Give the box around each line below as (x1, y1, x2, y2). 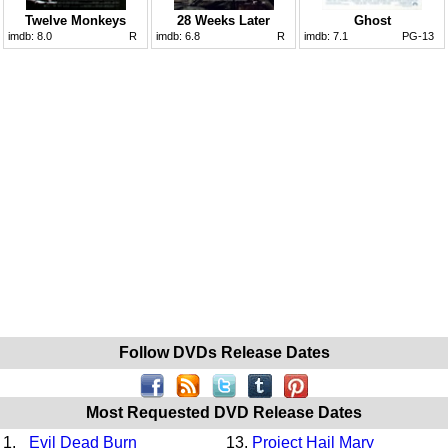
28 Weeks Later (177, 12, 270, 28)
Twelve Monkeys (25, 12, 126, 28)
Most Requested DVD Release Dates (86, 403, 362, 421)
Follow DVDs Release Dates (118, 343, 330, 361)
